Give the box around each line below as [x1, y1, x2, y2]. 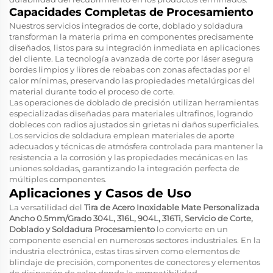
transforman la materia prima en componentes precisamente [9, 31, 253, 41]
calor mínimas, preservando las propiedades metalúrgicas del [9, 75, 255, 85]
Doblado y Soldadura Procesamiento [9, 224, 157, 234]
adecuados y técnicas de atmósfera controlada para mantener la [9, 141, 263, 151]
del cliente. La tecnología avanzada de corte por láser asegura [9, 53, 253, 63]
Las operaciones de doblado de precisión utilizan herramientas [9, 97, 258, 107]
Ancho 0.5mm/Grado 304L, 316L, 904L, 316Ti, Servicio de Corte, [9, 213, 253, 223]
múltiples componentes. [9, 174, 107, 184]
